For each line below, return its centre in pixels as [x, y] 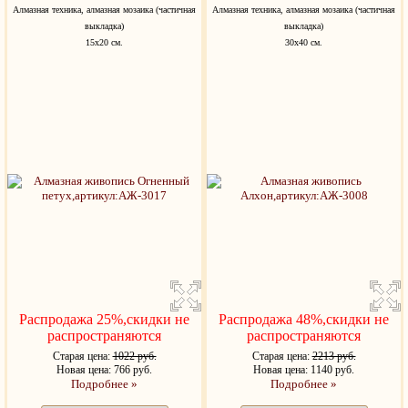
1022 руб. [134, 356]
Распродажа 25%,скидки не [104, 319]
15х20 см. [104, 42]
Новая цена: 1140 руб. [304, 370]
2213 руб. [334, 356]
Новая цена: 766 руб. [104, 370]
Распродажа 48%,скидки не [304, 319]
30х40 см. [304, 42]
